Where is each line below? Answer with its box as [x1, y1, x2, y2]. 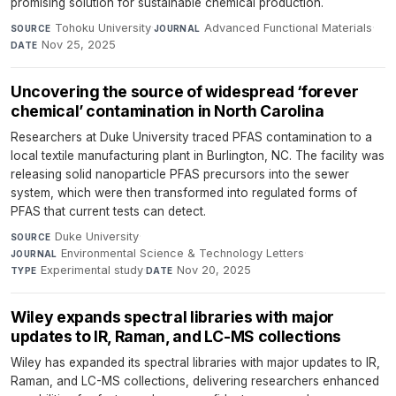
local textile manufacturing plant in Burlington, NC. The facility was [11, 148, 385, 163]
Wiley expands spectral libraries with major [11, 307, 334, 326]
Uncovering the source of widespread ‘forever [11, 81, 359, 101]
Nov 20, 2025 [177, 263, 252, 277]
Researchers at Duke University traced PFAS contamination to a [11, 129, 372, 144]
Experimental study [41, 263, 144, 277]
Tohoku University [54, 20, 151, 34]
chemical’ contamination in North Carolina [11, 101, 324, 120]
